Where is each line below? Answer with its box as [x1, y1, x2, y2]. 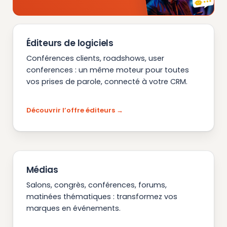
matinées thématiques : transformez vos [26, 192, 177, 202]
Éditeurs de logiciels [26, 36, 114, 49]
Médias [26, 164, 58, 176]
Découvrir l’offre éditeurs [26, 105, 115, 116]
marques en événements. [26, 203, 121, 214]
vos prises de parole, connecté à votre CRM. [26, 76, 187, 87]
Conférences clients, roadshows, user [26, 53, 164, 63]
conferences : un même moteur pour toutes [26, 64, 189, 75]
